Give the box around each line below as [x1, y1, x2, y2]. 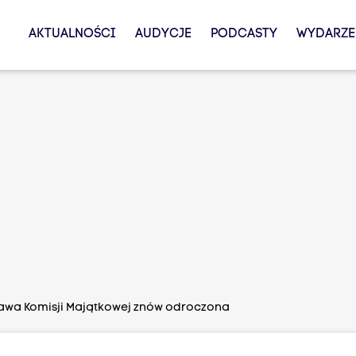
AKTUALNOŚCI [28, 28, 116, 41]
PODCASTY [210, 28, 277, 41]
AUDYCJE [134, 28, 192, 41]
